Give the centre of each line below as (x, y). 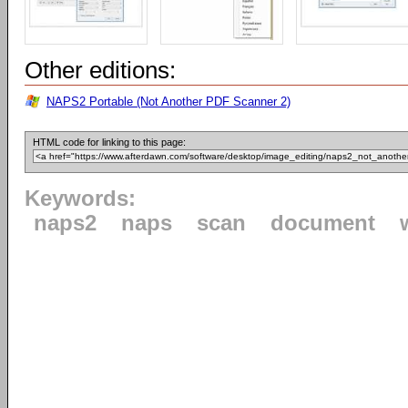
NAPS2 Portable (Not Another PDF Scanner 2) (168, 102)
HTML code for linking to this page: (109, 143)
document (323, 224)
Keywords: (80, 199)
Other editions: (100, 71)
